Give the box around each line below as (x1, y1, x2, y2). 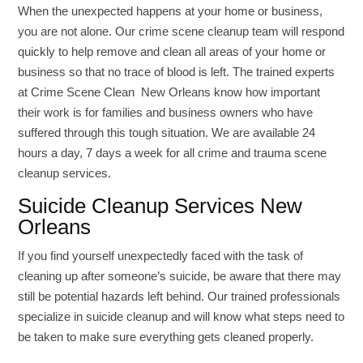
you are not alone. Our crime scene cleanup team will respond (18, 24, 345, 38)
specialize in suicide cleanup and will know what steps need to (18, 310, 345, 323)
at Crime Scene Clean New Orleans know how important (18, 85, 321, 99)
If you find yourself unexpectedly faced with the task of (18, 249, 304, 263)
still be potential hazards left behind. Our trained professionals (18, 289, 341, 303)
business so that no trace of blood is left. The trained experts (18, 65, 335, 79)
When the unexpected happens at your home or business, (18, 4, 323, 18)
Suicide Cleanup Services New (18, 194, 303, 218)
